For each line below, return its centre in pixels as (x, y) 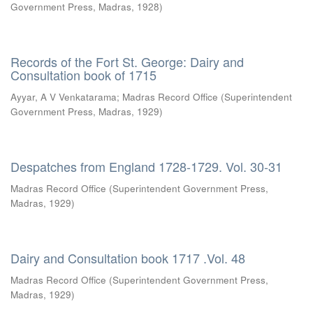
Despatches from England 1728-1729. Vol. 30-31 (146, 166)
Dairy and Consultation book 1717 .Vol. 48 (128, 258)
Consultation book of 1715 (83, 75)
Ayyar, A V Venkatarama (64, 97)
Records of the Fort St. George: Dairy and (127, 61)
